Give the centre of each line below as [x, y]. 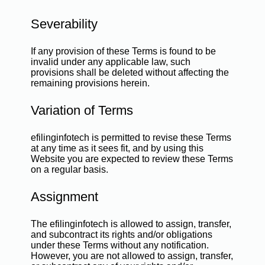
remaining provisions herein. [90, 83]
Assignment [64, 197]
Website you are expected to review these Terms [132, 159]
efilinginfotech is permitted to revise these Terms [131, 138]
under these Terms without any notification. [119, 245]
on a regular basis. [69, 169]
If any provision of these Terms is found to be [123, 51]
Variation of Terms [82, 110]
